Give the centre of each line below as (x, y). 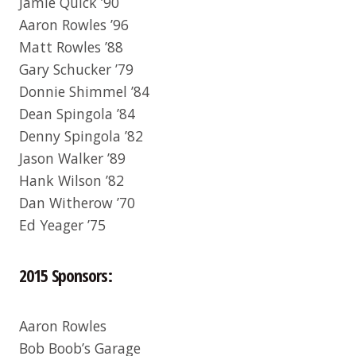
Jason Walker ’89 (72, 158)
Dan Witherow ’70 (77, 202)
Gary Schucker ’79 (76, 69)
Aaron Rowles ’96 (74, 24)
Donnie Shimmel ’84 (84, 91)
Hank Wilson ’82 (72, 180)
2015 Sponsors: (66, 275)
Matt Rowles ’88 (71, 46)
